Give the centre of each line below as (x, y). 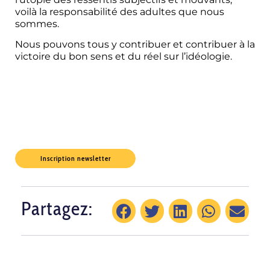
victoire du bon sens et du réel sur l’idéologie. (124, 57)
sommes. (37, 24)
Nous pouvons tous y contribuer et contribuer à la (135, 45)
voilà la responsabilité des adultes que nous (120, 11)
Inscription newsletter (75, 159)
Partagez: (57, 209)
